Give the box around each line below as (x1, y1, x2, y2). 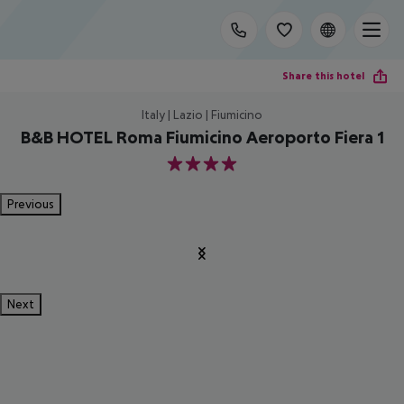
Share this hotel (282, 69, 364, 82)
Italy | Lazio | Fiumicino (142, 107, 262, 122)
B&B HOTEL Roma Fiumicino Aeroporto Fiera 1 (20, 127, 384, 147)
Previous (7, 197, 54, 211)
